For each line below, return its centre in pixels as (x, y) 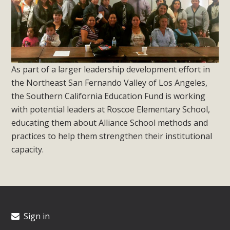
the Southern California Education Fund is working (109, 96)
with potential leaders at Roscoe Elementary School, (111, 109)
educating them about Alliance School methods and (110, 122)
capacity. (28, 149)
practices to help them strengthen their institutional (112, 136)
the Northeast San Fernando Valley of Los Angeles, (110, 82)
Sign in (35, 216)
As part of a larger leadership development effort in (111, 69)
